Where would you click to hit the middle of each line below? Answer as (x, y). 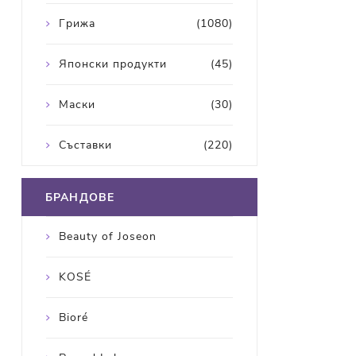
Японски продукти (112, 64)
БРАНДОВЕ (80, 198)
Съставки (85, 145)
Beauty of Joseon (107, 237)
